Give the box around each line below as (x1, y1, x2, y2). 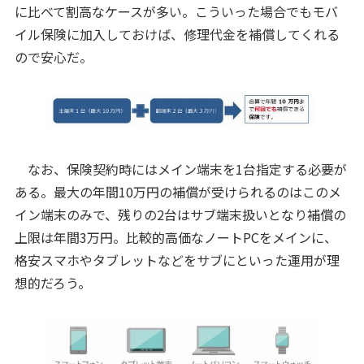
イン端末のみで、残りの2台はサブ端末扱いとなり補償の (14, 205, 346, 225)
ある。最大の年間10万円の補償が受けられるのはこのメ (14, 182, 341, 202)
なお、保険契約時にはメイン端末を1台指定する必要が (14, 159, 347, 180)
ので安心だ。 (14, 47, 93, 67)
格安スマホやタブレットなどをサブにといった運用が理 (14, 250, 340, 271)
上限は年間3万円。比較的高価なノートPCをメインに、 (14, 227, 337, 248)
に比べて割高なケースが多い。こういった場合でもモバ (14, 2, 338, 22)
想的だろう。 (14, 273, 91, 293)
